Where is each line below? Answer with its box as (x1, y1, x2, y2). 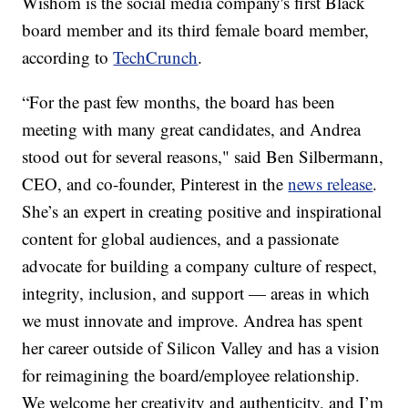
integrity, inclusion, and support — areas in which (22, 281, 371, 305)
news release (288, 172, 373, 196)
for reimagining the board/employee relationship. (22, 363, 361, 387)
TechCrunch (113, 46, 199, 69)
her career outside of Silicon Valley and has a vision (22, 336, 381, 360)
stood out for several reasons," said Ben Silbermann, (22, 145, 384, 168)
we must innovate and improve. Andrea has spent (22, 309, 363, 332)
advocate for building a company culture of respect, (22, 254, 378, 278)
